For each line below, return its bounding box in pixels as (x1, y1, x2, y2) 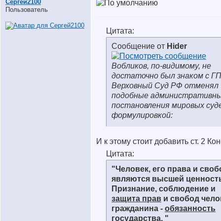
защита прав (111, 194, 161, 203)
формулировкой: (111, 111, 173, 119)
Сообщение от (111, 42, 167, 50)
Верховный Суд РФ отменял (111, 81, 219, 90)
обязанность (165, 204, 216, 213)
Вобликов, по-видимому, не (111, 62, 211, 70)
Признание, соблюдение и (111, 184, 216, 193)
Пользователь (5, 6, 48, 13)
